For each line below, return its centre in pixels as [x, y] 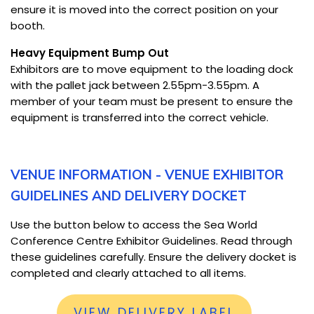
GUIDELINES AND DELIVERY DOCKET [130, 195]
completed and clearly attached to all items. [130, 273]
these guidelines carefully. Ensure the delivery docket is [153, 257]
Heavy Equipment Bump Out [90, 53]
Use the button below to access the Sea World [134, 224]
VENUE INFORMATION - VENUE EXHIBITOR [147, 174]
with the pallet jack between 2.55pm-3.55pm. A [135, 85]
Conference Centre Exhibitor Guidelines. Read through [151, 240]
